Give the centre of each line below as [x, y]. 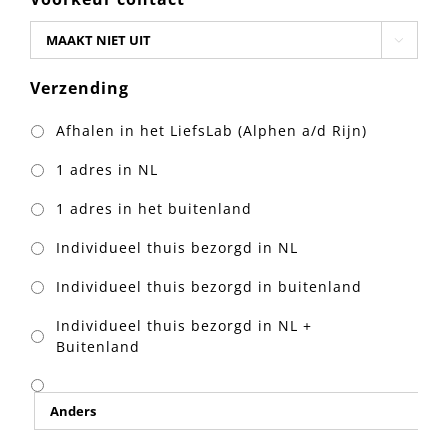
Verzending [79, 88]
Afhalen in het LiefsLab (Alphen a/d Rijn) [211, 131]
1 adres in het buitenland [153, 209]
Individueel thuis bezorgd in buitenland [208, 287]
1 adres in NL [106, 170]
